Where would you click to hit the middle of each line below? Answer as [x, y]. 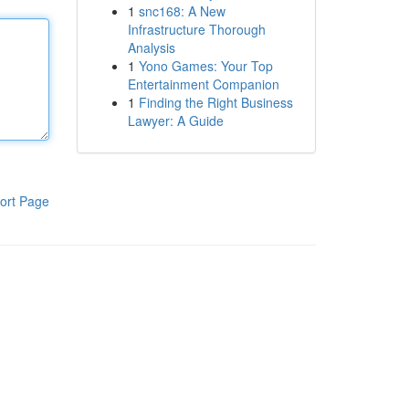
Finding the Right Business [215, 102]
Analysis [151, 47]
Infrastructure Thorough [196, 29]
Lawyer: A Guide [175, 121]
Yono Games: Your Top [205, 66]
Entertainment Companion [203, 84]
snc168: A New [182, 11]
